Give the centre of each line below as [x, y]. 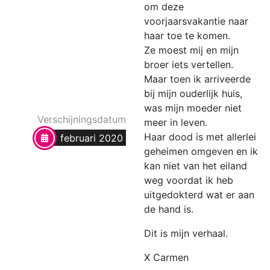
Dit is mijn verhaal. [186, 233]
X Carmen [166, 257]
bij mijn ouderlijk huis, [193, 93]
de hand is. [169, 209]
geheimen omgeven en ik [201, 151]
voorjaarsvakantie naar [196, 21]
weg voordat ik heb [189, 180]
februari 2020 [91, 138]
